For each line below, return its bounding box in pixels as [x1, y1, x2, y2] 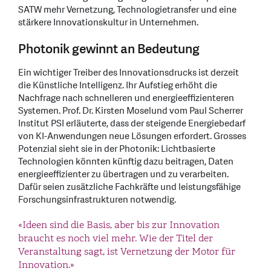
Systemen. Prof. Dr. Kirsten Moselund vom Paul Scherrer [18, 105, 243, 118]
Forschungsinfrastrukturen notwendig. [18, 194, 176, 207]
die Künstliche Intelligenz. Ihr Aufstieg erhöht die [18, 79, 217, 93]
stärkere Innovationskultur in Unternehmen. [18, 16, 198, 30]
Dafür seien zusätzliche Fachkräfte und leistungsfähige [18, 181, 241, 194]
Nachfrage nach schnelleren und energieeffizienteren [18, 92, 234, 105]
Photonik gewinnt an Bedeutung [18, 41, 200, 59]
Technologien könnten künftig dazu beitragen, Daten [18, 155, 233, 169]
